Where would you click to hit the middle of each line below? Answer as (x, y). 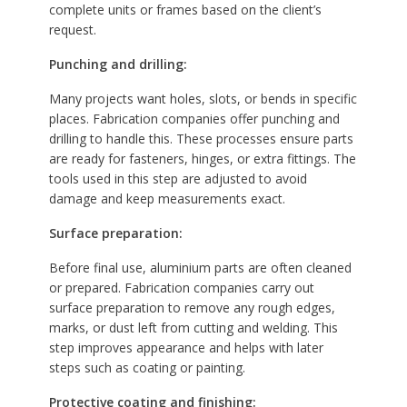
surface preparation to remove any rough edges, (192, 307)
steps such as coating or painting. (147, 367)
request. (72, 29)
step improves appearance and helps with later (186, 347)
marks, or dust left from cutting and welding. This (193, 327)
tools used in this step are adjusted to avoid (178, 178)
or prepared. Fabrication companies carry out (181, 287)
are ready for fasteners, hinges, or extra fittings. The (202, 158)
